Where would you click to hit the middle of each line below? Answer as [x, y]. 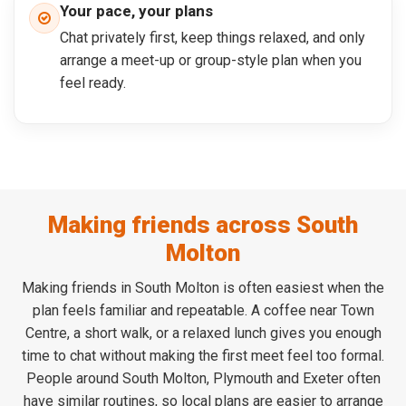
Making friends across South [203, 225]
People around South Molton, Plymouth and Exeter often [203, 379]
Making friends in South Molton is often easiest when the [203, 288]
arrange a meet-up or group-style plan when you [211, 61]
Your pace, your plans [136, 11]
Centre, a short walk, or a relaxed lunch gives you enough [203, 333]
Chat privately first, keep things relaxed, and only [213, 38]
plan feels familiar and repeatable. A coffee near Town [203, 311]
